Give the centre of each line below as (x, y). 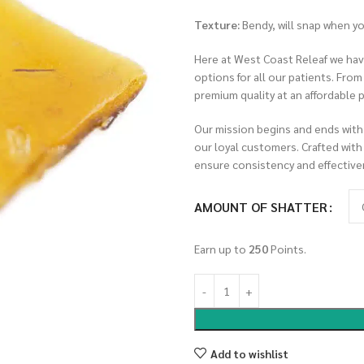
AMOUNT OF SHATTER (261, 206)
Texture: (217, 24)
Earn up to (221, 249)
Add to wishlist (249, 353)
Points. (287, 249)
